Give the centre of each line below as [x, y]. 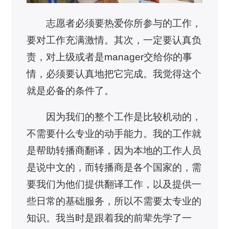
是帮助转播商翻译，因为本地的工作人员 [114, 151]
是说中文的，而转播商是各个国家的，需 [114, 168]
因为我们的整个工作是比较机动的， [123, 117]
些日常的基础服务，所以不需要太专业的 [114, 201]
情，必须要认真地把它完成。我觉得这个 [114, 74]
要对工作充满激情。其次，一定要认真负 [114, 40]
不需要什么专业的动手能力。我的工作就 [114, 134]
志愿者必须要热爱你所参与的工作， [123, 23]
